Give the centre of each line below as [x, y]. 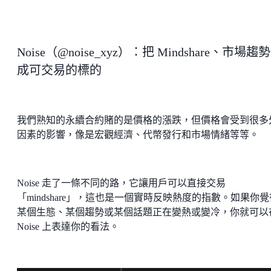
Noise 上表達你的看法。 [68, 226]
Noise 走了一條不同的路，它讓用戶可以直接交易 [121, 183]
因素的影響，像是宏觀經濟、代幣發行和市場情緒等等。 [140, 134]
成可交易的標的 [59, 70]
